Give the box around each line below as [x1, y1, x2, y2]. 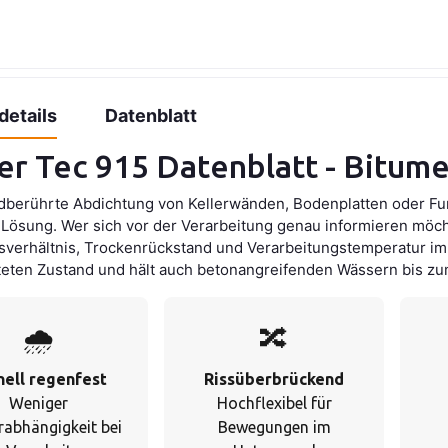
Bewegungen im [217, 418, 331, 437]
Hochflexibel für [216, 394, 332, 413]
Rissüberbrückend [204, 370, 345, 389]
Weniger [8, 394, 68, 413]
